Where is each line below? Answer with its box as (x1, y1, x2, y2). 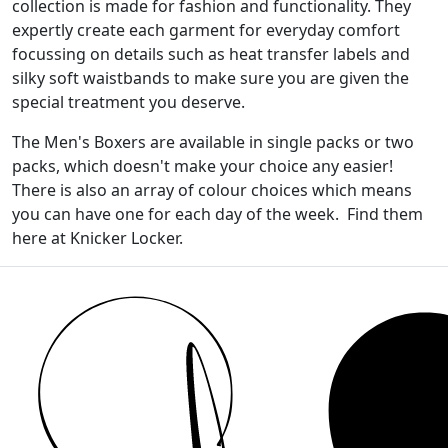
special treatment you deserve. (12, 90, 249, 113)
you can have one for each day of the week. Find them (12, 202, 423, 225)
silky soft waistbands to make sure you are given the (12, 66, 409, 89)
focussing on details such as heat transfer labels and (12, 42, 410, 65)
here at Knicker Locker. (12, 226, 183, 249)
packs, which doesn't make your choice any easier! (12, 154, 393, 177)
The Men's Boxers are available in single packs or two (12, 130, 414, 153)
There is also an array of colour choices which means (12, 178, 412, 201)
